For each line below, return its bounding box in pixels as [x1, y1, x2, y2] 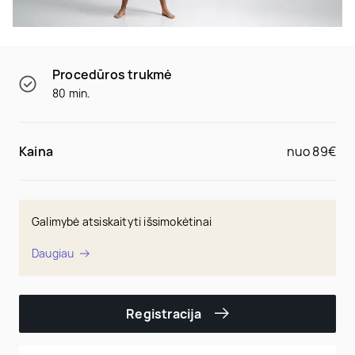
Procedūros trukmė [52, 65, 173, 83]
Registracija [126, 304, 202, 323]
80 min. [52, 85, 91, 101]
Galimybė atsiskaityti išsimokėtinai [32, 213, 212, 229]
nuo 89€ [286, 142, 336, 160]
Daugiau [32, 245, 74, 261]
